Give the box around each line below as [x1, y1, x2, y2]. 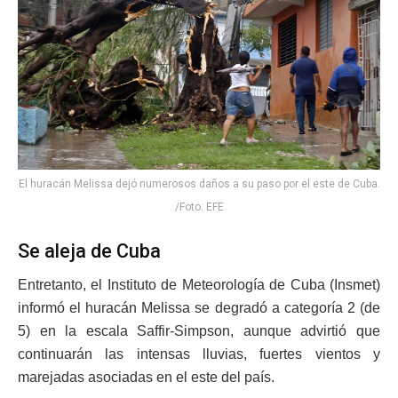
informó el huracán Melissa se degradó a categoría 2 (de [18, 300, 380, 316]
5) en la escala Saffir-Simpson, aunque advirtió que [18, 323, 380, 339]
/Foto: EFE [174, 200, 224, 213]
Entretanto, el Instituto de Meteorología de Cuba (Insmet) [18, 277, 380, 293]
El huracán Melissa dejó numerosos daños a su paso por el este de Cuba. [18, 177, 380, 190]
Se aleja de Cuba [18, 239, 161, 262]
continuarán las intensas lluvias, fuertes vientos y [18, 346, 380, 362]
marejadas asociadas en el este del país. [18, 370, 275, 386]
